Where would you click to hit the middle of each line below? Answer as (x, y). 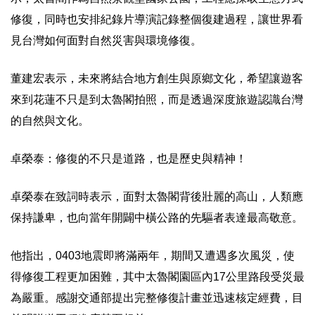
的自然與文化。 (50, 121)
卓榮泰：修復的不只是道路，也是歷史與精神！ (129, 159)
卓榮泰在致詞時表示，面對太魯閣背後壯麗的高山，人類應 (157, 197)
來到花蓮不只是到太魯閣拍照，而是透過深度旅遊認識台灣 (157, 100)
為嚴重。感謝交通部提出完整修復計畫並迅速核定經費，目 (157, 298)
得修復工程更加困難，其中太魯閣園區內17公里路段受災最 (157, 277)
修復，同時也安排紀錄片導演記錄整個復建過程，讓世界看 (157, 20)
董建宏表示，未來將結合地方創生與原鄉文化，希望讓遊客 (157, 79)
